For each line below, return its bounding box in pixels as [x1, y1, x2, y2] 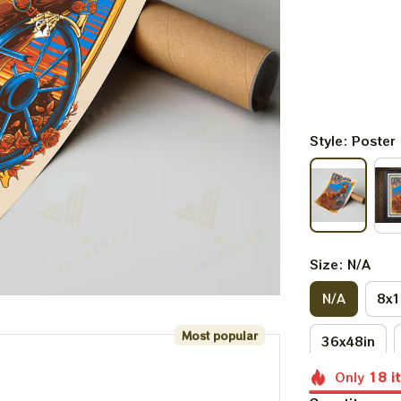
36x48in [320, 332, 375, 351]
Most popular [181, 327, 258, 343]
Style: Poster [309, 132, 396, 149]
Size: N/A [309, 254, 371, 273]
